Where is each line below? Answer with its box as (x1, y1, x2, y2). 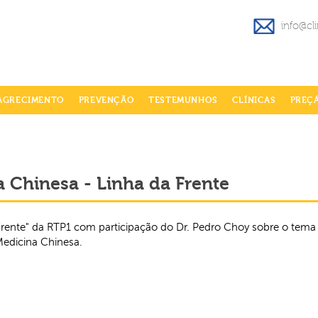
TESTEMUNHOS (148, 95, 218, 105)
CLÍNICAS (231, 95, 276, 105)
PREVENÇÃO (78, 95, 135, 105)
